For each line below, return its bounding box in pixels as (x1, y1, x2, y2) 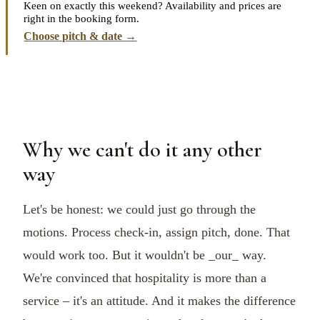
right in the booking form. (24, 12, 140, 25)
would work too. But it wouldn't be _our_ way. (23, 248, 266, 263)
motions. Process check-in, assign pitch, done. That (23, 225, 290, 240)
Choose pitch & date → (24, 29, 137, 42)
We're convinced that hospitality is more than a (23, 271, 266, 286)
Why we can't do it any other (23, 136, 262, 164)
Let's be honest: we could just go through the (23, 202, 256, 217)
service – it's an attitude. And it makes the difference (23, 294, 296, 309)
